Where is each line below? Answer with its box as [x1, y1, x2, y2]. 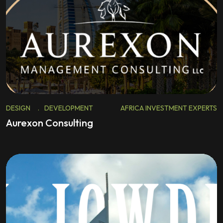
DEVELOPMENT [44, 104, 93, 112]
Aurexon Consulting [6, 116, 93, 129]
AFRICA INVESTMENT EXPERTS [120, 104, 217, 112]
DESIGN [6, 104, 30, 112]
